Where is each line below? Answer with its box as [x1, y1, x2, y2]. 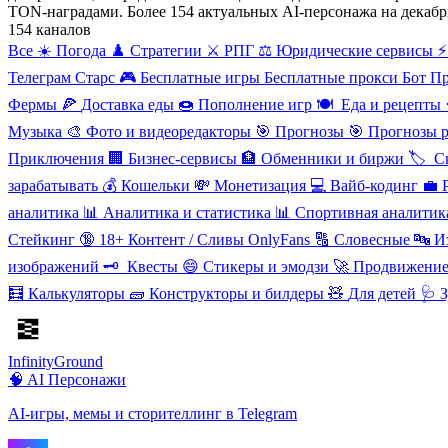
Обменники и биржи [261, 149, 404, 167]
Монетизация [214, 176, 306, 194]
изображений [8, 257, 99, 275]
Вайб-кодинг [330, 176, 418, 194]
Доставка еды [81, 95, 174, 113]
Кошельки [121, 176, 190, 194]
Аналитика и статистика [103, 203, 271, 221]
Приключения [8, 149, 104, 167]
